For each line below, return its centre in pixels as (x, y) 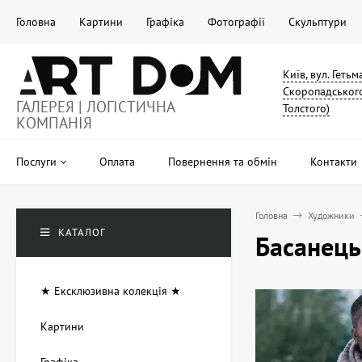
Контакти (334, 162)
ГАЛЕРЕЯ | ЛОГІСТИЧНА (95, 107)
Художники (331, 216)
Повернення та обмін (223, 162)
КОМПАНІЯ (54, 123)
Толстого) (306, 109)
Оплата (117, 162)
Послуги (36, 162)
